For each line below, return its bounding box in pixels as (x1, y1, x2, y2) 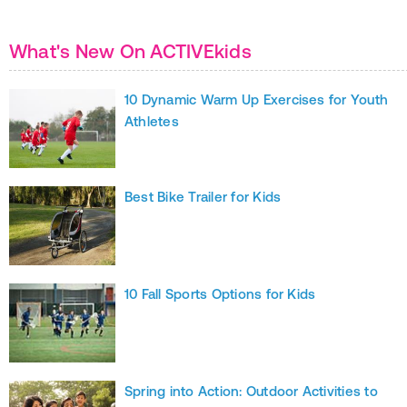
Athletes (124, 114, 179, 129)
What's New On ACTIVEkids (9, 40, 252, 62)
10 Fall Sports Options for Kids (124, 286, 316, 302)
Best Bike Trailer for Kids (124, 189, 282, 204)
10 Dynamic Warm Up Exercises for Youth (124, 92, 389, 107)
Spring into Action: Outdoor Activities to (124, 383, 378, 399)
